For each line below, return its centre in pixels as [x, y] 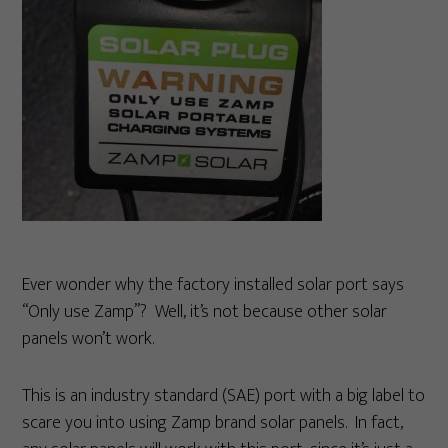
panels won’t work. [88, 339]
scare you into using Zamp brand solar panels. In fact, [213, 423]
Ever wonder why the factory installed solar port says [213, 285]
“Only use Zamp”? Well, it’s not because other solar [205, 312]
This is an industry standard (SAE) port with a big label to [224, 396]
